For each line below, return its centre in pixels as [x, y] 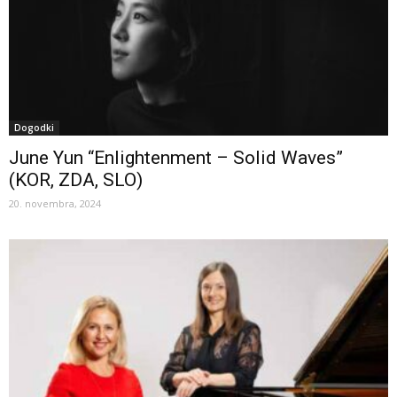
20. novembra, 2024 [55, 203]
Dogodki [34, 127]
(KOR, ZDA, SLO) [76, 179]
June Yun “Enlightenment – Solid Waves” [176, 157]
